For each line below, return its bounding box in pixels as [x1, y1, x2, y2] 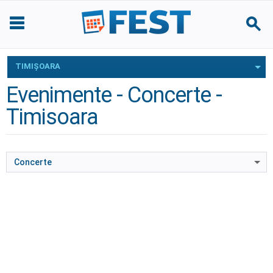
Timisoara [6, 104, 98, 130]
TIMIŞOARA [15, 62, 60, 71]
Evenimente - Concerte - [6, 82, 222, 108]
